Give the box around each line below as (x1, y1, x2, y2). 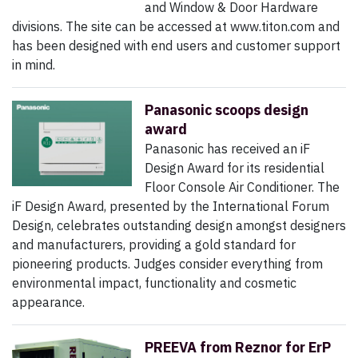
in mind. (12, 57, 55, 74)
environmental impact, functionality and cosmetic (12, 275, 296, 292)
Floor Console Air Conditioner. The (145, 179, 340, 196)
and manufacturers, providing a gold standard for (12, 237, 296, 253)
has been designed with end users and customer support (12, 38, 340, 54)
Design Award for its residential (145, 160, 324, 177)
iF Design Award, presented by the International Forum (12, 198, 329, 215)
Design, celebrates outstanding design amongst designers (12, 217, 346, 234)
